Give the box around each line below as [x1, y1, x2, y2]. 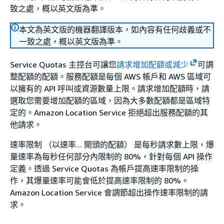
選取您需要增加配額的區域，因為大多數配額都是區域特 [10, 95, 210, 105]
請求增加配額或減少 [116, 59, 188, 69]
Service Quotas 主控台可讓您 [10, 59, 116, 69]
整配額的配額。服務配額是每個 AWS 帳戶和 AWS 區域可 [10, 71, 211, 81]
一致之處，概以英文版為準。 [19, 36, 123, 46]
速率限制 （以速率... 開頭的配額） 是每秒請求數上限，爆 [10, 139, 214, 149]
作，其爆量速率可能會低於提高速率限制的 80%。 [10, 175, 189, 185]
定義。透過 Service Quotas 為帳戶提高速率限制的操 [10, 163, 198, 173]
